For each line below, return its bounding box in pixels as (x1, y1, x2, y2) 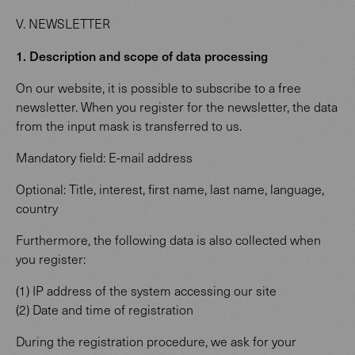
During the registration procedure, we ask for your (16, 333, 296, 349)
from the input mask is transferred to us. (16, 117, 242, 134)
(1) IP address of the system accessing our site (16, 282, 277, 299)
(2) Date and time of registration (16, 301, 193, 318)
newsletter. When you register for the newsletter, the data (16, 98, 338, 115)
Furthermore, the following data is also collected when (16, 231, 321, 248)
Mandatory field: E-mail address (16, 149, 193, 166)
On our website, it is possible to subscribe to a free (16, 79, 301, 96)
